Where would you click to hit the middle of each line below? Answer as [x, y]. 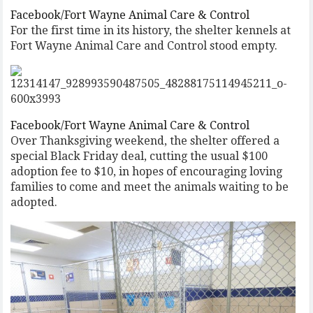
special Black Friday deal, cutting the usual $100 [139, 156]
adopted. [34, 202]
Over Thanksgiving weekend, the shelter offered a [145, 140]
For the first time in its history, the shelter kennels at [151, 30]
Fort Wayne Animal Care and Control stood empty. [144, 45]
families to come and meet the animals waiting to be [150, 187]
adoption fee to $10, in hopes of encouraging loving [147, 171]
